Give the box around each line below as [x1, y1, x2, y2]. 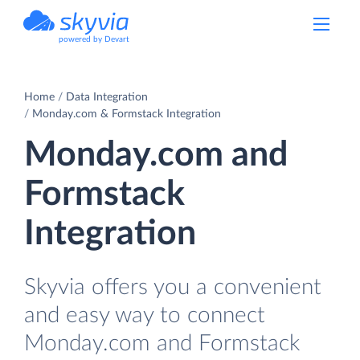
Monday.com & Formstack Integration [32, 108, 221, 120]
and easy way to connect [24, 303, 265, 327]
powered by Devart [59, 35, 129, 43]
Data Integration [66, 91, 148, 103]
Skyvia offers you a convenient [24, 275, 321, 299]
